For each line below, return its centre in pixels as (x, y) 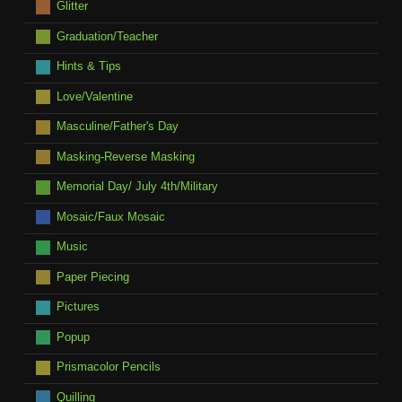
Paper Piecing (92, 276)
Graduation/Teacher (107, 36)
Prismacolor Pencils (108, 367)
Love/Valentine (94, 96)
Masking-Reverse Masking (125, 156)
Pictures (78, 307)
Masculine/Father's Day (117, 127)
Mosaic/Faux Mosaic (110, 216)
